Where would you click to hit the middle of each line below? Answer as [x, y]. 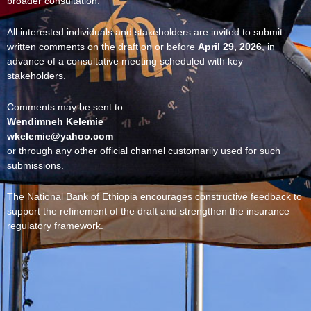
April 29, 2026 [230, 47]
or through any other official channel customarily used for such [144, 151]
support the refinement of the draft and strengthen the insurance [148, 212]
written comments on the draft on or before [102, 47]
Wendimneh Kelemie [55, 122]
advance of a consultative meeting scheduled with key [125, 62]
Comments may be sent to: [66, 108]
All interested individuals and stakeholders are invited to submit [145, 33]
